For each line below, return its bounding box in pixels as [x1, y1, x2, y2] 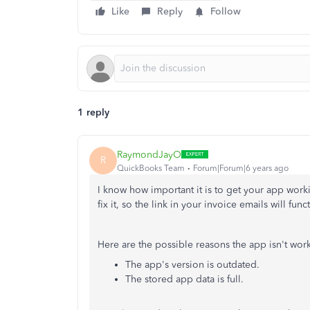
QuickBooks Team [117, 163, 185, 173]
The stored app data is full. [125, 273, 246, 285]
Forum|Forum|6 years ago [193, 163, 289, 173]
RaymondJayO [117, 148, 181, 161]
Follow [210, 6, 241, 17]
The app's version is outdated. [125, 259, 262, 271]
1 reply [77, 107, 109, 118]
